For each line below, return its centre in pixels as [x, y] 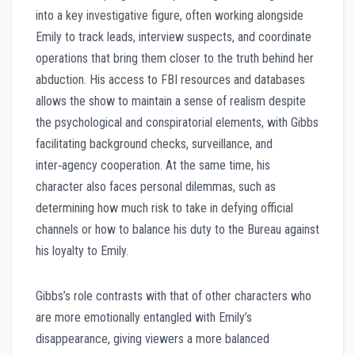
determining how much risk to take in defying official [164, 208]
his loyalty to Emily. [82, 251]
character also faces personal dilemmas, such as [156, 187]
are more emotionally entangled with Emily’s [144, 318]
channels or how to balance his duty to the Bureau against [177, 230]
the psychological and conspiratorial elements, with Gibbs [177, 123]
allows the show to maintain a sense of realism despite [171, 101]
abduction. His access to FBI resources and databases [170, 80]
